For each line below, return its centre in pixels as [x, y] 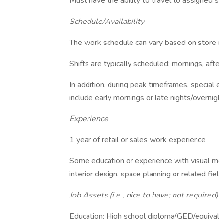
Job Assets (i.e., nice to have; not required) [144, 195]
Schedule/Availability [107, 22]
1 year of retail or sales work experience [138, 140]
